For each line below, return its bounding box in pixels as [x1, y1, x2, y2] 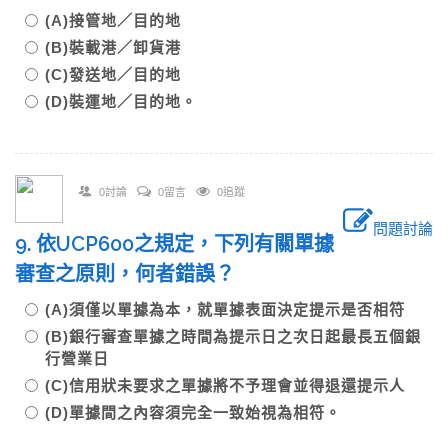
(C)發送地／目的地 [45, 66, 181, 83]
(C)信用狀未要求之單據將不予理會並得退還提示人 [45, 377, 405, 394]
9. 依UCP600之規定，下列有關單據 [15, 232, 334, 256]
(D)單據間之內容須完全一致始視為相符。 [45, 404, 341, 421]
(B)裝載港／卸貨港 [45, 39, 181, 56]
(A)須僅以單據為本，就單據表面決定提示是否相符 [45, 301, 405, 318]
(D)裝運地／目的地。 [45, 93, 197, 110]
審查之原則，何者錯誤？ [15, 262, 235, 286]
